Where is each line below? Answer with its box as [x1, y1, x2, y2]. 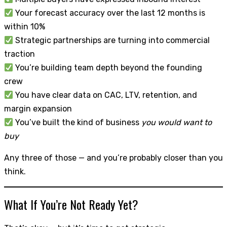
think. [4, 167, 26, 177]
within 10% [4, 22, 45, 32]
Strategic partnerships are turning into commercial [13, 35, 210, 46]
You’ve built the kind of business [13, 118, 142, 128]
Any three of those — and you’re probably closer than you [4, 153, 223, 163]
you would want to [141, 118, 212, 128]
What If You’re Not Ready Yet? [4, 195, 138, 214]
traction [4, 49, 35, 59]
